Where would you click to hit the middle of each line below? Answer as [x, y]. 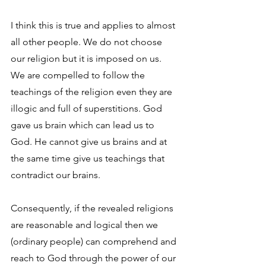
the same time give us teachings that [89, 158]
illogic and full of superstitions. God [88, 108]
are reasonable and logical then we [85, 224]
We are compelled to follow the [79, 75]
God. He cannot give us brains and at [90, 141]
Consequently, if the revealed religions [93, 208]
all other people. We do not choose [88, 42]
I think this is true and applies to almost [94, 25]
